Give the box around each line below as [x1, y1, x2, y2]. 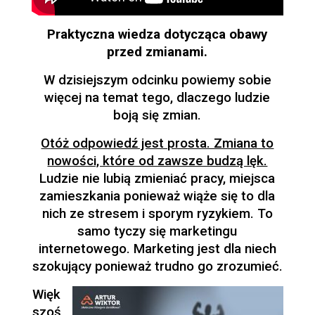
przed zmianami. [107, 44, 208, 60]
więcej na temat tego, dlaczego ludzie [44, 90, 271, 105]
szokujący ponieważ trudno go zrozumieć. [32, 259, 283, 274]
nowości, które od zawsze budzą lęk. [47, 153, 268, 169]
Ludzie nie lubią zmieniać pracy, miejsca [39, 171, 276, 186]
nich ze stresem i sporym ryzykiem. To [41, 206, 273, 221]
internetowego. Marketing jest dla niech [38, 241, 276, 257]
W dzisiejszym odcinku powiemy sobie [43, 72, 271, 88]
